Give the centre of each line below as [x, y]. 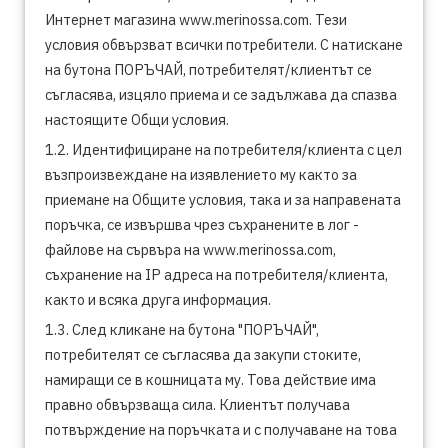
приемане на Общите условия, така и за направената [223, 199]
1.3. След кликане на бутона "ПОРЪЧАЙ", [182, 329]
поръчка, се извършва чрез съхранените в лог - [202, 224]
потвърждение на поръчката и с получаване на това [221, 429]
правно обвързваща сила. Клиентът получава [197, 404]
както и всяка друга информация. [158, 299]
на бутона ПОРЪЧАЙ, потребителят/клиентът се [208, 69]
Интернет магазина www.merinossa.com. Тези [196, 19]
